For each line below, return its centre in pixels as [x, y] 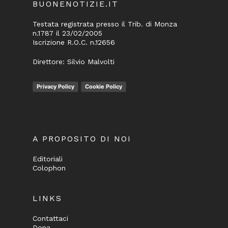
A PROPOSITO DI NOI [82, 139]
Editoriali [48, 159]
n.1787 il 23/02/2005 [67, 33]
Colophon [49, 168]
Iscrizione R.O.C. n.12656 [74, 42]
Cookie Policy [104, 87]
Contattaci [50, 219]
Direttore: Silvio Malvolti [74, 62]
